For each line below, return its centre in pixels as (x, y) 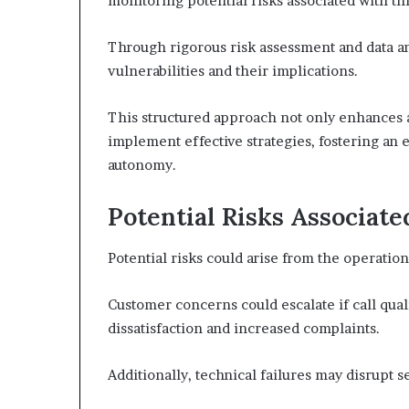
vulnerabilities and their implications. (233, 71)
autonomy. (142, 165)
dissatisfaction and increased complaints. (244, 328)
